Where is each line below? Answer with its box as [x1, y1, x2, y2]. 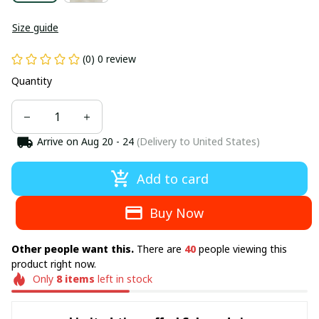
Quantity [11, 74, 52, 88]
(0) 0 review [83, 52, 136, 66]
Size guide [12, 21, 58, 34]
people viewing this [196, 242, 287, 256]
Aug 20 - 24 [80, 135, 134, 148]
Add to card [136, 170, 209, 187]
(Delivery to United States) [133, 135, 260, 148]
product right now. [11, 257, 96, 271]
